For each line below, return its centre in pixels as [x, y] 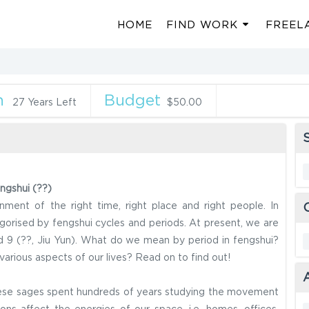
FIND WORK [202, 25]
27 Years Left [44, 103]
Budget [132, 101]
